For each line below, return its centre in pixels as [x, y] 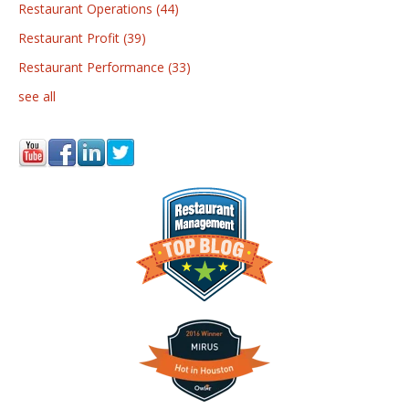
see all [37, 96]
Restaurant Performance [93, 67]
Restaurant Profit [71, 37]
